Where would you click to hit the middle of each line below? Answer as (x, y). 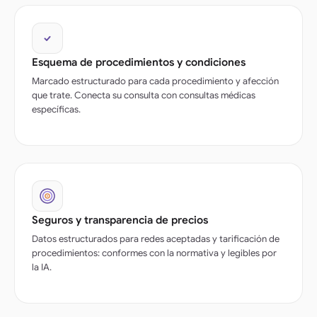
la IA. (42, 267)
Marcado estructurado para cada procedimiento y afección (155, 81)
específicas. (56, 109)
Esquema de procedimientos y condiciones (139, 62)
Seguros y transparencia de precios (120, 220)
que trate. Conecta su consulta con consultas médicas (144, 95)
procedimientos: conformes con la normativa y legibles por (154, 253)
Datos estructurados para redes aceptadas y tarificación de (156, 238)
